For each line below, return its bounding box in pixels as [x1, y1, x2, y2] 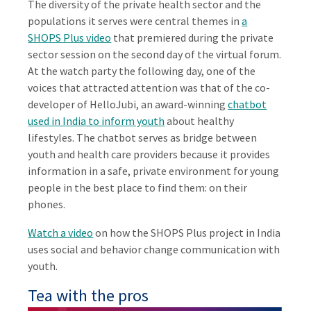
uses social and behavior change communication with [28, 242, 280, 257]
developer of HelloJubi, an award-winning [28, 97, 228, 112]
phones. [28, 197, 66, 212]
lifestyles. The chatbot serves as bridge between [28, 131, 258, 145]
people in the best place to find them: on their [28, 180, 248, 195]
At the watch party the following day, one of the [28, 64, 256, 78]
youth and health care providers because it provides [28, 147, 271, 162]
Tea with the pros [28, 284, 149, 306]
